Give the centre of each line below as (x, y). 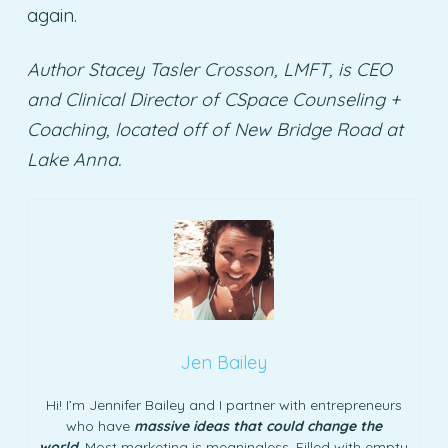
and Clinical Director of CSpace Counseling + (213, 100)
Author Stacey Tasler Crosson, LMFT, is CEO (209, 70)
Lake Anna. (73, 160)
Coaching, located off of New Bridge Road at (214, 130)
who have (99, 426)
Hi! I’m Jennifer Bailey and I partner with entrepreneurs (223, 405)
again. (51, 16)
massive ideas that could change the (257, 426)
